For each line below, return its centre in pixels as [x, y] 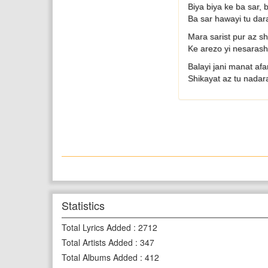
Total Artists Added [97, 242]
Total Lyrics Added [96, 227]
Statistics [83, 205]
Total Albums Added [100, 257]
